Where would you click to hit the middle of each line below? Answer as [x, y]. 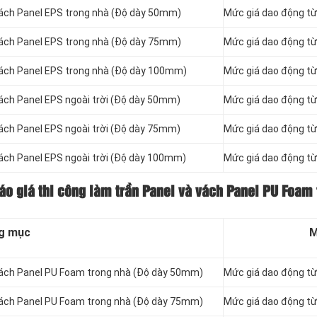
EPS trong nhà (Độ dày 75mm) [112, 42]
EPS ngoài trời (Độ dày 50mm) [111, 100]
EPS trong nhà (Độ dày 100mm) [115, 71]
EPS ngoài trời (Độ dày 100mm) [114, 158]
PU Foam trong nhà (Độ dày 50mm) [123, 273]
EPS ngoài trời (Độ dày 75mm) [111, 129]
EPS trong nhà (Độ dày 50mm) [112, 13]
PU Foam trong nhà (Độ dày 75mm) [123, 302]
